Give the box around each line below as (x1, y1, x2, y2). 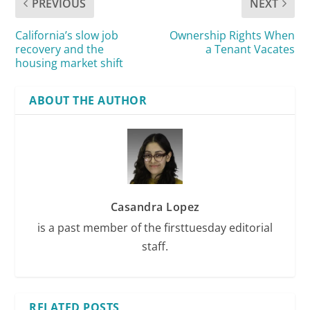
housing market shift (15, 55, 124, 71)
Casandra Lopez (110, 199, 200, 215)
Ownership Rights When (169, 27, 295, 43)
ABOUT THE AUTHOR (29, 92, 147, 108)
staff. (142, 238, 168, 254)
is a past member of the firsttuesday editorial (37, 219, 273, 235)
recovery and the (15, 41, 104, 57)
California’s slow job (15, 27, 119, 43)
